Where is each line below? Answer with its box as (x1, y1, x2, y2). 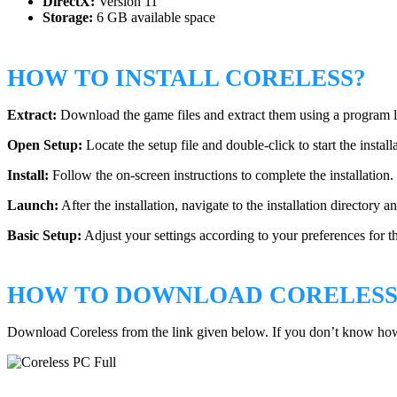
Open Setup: (7, 136, 82, 152)
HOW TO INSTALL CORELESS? (7, 64, 366, 91)
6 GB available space (93, 10, 215, 26)
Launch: (7, 197, 58, 213)
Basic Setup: (7, 227, 82, 243)
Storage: (43, 10, 93, 26)
